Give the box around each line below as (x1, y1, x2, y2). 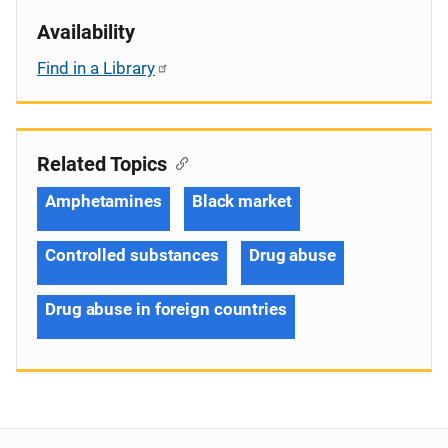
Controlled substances (45, 244, 219, 265)
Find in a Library (37, 57, 155, 78)
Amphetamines (45, 190, 162, 211)
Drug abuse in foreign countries (45, 298, 287, 319)
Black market (191, 190, 292, 211)
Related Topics (37, 151, 167, 176)
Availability (37, 19, 135, 44)
